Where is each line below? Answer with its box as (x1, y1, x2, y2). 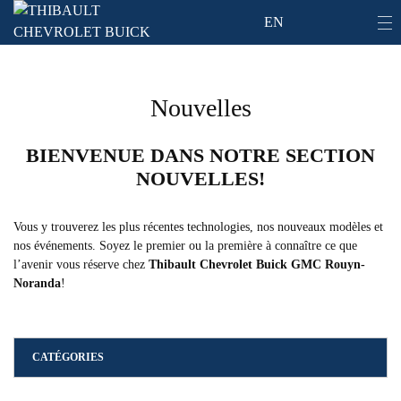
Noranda (13, 277, 61, 290)
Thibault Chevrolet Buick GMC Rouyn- (149, 258, 365, 271)
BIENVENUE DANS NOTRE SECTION (26, 144, 375, 166)
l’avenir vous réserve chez (13, 258, 149, 271)
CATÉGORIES (32, 351, 104, 363)
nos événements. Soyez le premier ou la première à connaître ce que (13, 239, 357, 252)
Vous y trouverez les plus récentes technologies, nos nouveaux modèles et (13, 220, 383, 234)
